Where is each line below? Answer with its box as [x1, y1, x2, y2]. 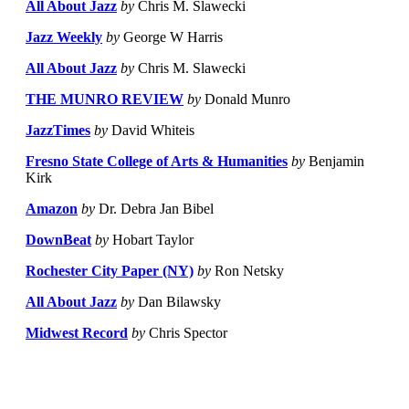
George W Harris [120, 29, 223, 46]
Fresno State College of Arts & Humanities [26, 153, 288, 170]
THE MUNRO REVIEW [26, 91, 184, 108]
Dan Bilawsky [134, 294, 221, 310]
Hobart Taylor [109, 232, 194, 248]
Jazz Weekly [26, 29, 102, 46]
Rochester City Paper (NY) [26, 263, 194, 279]
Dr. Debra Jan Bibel [95, 201, 214, 217]
